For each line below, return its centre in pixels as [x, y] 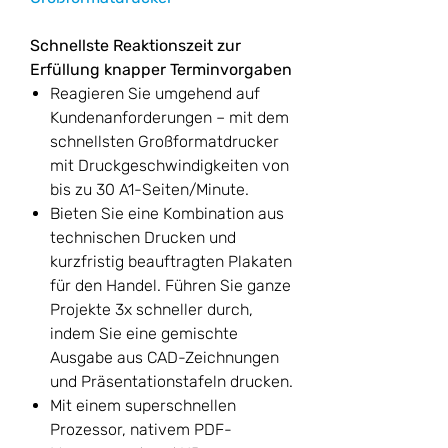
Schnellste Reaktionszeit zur [135, 46]
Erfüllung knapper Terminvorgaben [161, 70]
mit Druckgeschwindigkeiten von [169, 166]
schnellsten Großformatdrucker [164, 142]
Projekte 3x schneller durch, [151, 310]
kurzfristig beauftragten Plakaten [171, 262]
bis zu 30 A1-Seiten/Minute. [149, 190]
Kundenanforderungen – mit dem [169, 118]
